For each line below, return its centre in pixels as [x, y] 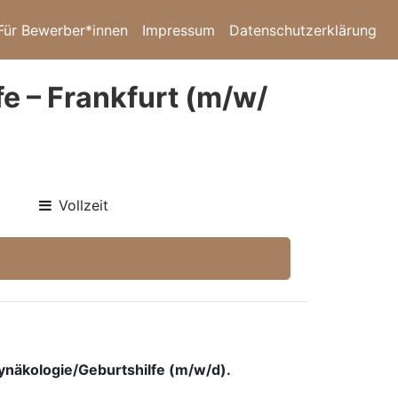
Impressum [179, 30]
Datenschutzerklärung [303, 30]
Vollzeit [84, 205]
